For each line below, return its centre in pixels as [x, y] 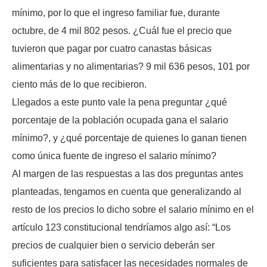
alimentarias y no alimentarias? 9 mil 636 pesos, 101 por [131, 66]
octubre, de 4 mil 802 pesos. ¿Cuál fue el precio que [122, 30]
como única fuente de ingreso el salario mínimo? [114, 156]
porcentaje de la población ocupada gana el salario [120, 120]
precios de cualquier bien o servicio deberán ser [113, 245]
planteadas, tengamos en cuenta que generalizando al [127, 191]
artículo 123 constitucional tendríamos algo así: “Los [121, 227]
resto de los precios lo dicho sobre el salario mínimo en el [133, 209]
